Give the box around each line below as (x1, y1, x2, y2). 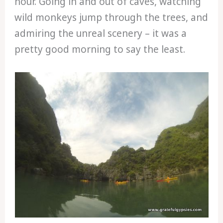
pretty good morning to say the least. (14, 42, 186, 56)
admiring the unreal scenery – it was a (14, 26, 187, 40)
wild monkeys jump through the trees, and (14, 10, 209, 24)
